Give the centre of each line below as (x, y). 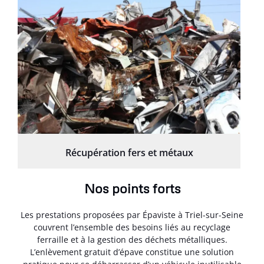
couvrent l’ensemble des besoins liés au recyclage (132, 227)
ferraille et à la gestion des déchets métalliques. (132, 239)
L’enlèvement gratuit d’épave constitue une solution (132, 252)
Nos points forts (132, 188)
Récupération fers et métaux (129, 152)
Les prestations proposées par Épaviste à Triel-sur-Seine (132, 214)
